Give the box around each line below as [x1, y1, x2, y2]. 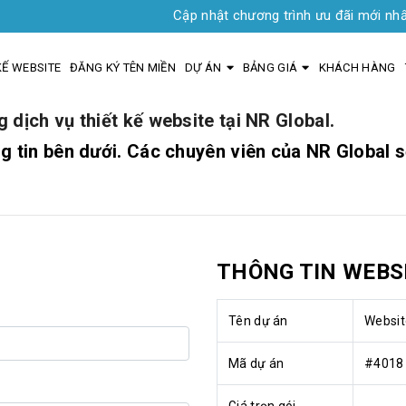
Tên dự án [228, 314, 288, 328]
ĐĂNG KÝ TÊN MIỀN [70, 60, 176, 74]
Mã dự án [228, 356, 285, 371]
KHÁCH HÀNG [318, 60, 396, 74]
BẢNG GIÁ [242, 60, 298, 74]
